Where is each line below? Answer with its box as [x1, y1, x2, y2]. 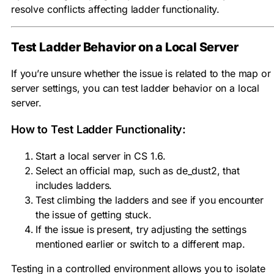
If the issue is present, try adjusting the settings [35, 223, 246, 236]
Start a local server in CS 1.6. [35, 150, 166, 163]
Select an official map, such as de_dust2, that [35, 165, 240, 177]
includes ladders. [35, 179, 113, 192]
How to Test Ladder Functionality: [11, 123, 187, 136]
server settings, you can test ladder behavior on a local [11, 82, 260, 95]
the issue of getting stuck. [35, 209, 152, 221]
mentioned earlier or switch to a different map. [35, 238, 245, 251]
